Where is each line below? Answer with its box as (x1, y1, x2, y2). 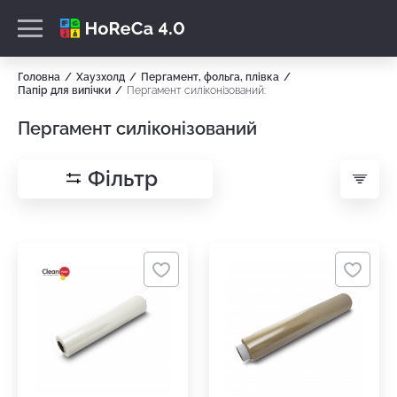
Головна (18, 71, 60, 83)
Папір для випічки (18, 84, 111, 97)
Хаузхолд (76, 71, 125, 83)
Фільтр (88, 166, 158, 191)
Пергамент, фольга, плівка (141, 71, 279, 83)
